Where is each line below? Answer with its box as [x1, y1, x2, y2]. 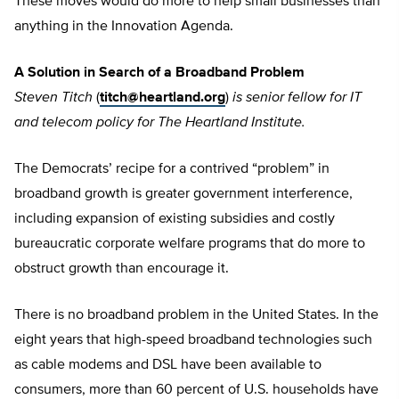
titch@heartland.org [100, 91, 225, 106]
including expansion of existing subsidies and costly [14, 212, 335, 227]
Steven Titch [14, 91, 93, 106]
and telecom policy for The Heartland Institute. [14, 116, 305, 131]
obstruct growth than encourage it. [14, 262, 229, 277]
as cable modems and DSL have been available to [14, 358, 322, 373]
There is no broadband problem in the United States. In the [14, 308, 379, 323]
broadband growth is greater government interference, [14, 187, 353, 202]
